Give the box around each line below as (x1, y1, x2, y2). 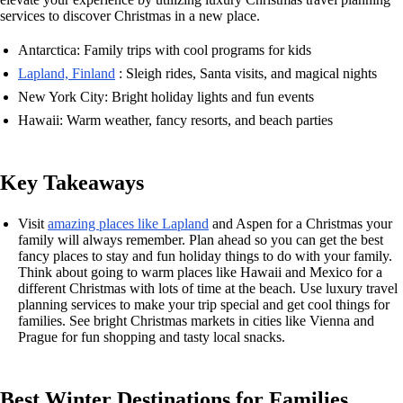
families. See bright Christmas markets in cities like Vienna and (18, 313, 374, 328)
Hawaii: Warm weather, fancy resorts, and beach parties (18, 112, 333, 128)
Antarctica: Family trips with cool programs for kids (18, 42, 311, 58)
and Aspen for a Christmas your (209, 216, 392, 231)
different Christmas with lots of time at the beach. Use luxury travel (18, 281, 398, 296)
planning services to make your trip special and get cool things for (18, 297, 390, 312)
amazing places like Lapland (48, 216, 209, 231)
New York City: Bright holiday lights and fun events (18, 89, 314, 104)
